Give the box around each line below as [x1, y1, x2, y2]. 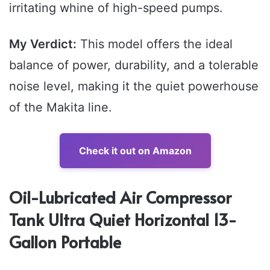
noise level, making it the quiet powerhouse [9, 78, 259, 93]
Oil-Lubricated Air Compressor [9, 185, 231, 209]
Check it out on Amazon [78, 144, 192, 157]
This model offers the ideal [77, 36, 233, 51]
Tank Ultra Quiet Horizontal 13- [9, 207, 237, 231]
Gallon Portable [9, 230, 121, 253]
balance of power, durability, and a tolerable [9, 57, 259, 72]
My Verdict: [9, 36, 77, 51]
